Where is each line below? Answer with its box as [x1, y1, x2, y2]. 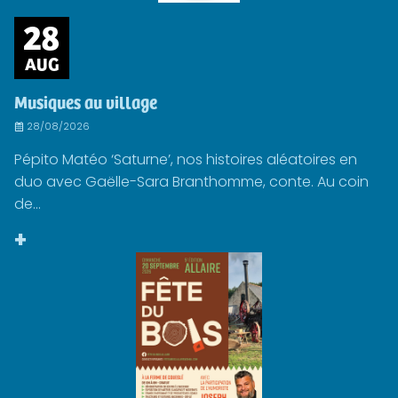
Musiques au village [14, 90, 157, 114]
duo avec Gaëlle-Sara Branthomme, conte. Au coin [14, 171, 369, 193]
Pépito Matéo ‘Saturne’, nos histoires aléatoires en [14, 149, 357, 171]
